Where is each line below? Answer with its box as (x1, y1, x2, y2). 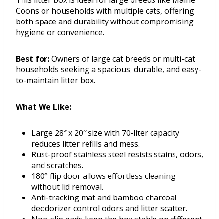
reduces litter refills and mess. (31, 138, 140, 150)
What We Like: (16, 101, 71, 112)
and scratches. (31, 160, 83, 171)
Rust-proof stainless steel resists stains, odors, (31, 149, 203, 160)
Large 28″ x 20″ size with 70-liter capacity (31, 128, 179, 139)
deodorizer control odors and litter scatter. (31, 203, 187, 214)
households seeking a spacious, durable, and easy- (16, 64, 201, 75)
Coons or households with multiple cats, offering (16, 5, 194, 17)
